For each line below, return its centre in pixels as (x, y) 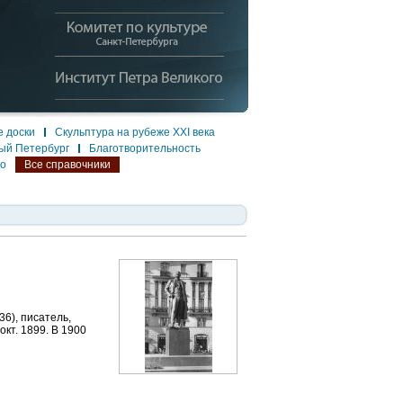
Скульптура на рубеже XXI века (135, 132)
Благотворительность (145, 148)
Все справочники (67, 165)
